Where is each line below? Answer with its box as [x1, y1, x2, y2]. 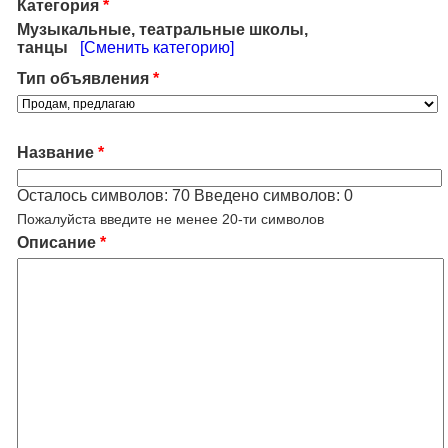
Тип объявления [17, 70, 149, 87]
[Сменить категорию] [80, 39, 234, 56]
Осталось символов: [17, 187, 172, 204]
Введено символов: [190, 187, 344, 204]
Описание [17, 234, 96, 251]
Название [17, 144, 94, 161]
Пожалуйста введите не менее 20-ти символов [17, 211, 324, 227]
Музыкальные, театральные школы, [17, 21, 308, 38]
